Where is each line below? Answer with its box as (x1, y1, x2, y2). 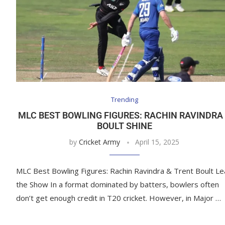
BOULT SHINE (96, 121, 152, 132)
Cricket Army (79, 137, 121, 147)
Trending (110, 95, 138, 104)
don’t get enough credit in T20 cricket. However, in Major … (16, 193, 221, 203)
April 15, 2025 (135, 137, 180, 147)
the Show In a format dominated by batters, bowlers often (16, 179, 219, 190)
